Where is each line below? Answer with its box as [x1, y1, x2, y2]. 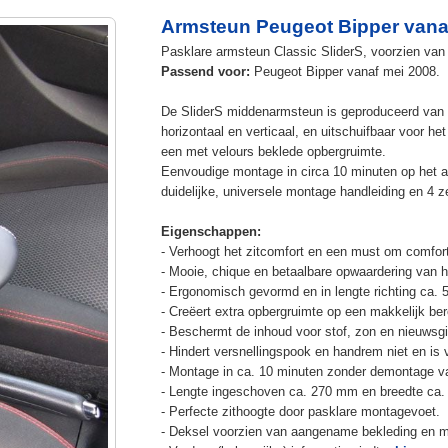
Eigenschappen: [160, 223, 261, 239]
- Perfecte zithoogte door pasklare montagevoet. [160, 403, 440, 419]
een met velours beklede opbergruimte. [160, 143, 386, 159]
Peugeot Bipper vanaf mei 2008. [249, 63, 440, 79]
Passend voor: [160, 63, 250, 79]
